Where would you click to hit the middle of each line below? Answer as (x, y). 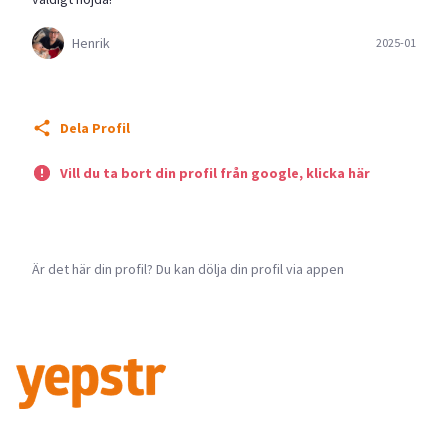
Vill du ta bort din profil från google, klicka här (215, 173)
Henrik (91, 42)
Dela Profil (95, 128)
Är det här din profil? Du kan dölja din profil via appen (188, 268)
